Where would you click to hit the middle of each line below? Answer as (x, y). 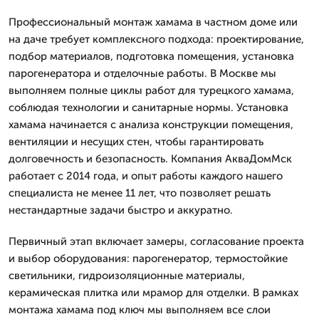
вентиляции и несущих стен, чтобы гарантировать (136, 142)
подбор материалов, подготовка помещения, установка (151, 56)
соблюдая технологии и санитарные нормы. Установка (148, 108)
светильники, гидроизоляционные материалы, (127, 276)
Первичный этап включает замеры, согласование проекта (156, 241)
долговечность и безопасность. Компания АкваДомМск (150, 159)
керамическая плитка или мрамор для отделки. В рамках (153, 293)
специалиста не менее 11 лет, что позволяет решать (140, 193)
